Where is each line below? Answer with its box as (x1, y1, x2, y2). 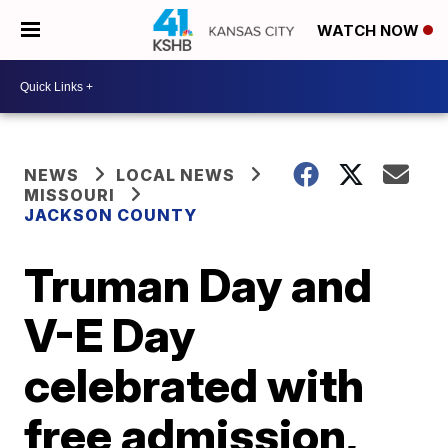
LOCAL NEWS (116, 165, 236, 185)
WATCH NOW (317, 21, 423, 41)
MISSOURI (24, 185, 116, 205)
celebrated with (24, 357, 365, 413)
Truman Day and (24, 257, 373, 313)
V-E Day (24, 307, 196, 363)
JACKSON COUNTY (24, 205, 198, 225)
